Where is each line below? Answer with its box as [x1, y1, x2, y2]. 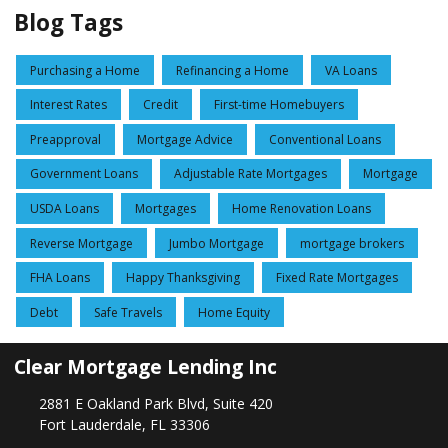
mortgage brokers [300, 234, 404, 252]
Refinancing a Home [176, 61, 289, 79]
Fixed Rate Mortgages [276, 269, 398, 287]
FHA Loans [30, 269, 90, 287]
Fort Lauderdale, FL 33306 [38, 415, 210, 435]
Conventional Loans [269, 130, 381, 148]
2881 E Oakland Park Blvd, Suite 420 [38, 394, 273, 414]
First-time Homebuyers [214, 96, 344, 114]
